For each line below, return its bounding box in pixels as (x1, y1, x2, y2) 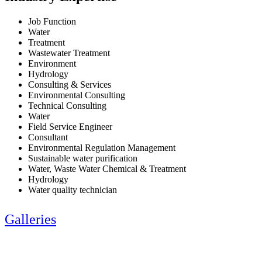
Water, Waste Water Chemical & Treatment (28, 163, 186, 174)
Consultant (28, 132, 68, 142)
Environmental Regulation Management (28, 142, 175, 153)
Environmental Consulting (28, 89, 125, 100)
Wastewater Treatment (28, 47, 110, 58)
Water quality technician (28, 184, 117, 195)
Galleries (5, 211, 56, 227)
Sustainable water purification (28, 153, 137, 163)
